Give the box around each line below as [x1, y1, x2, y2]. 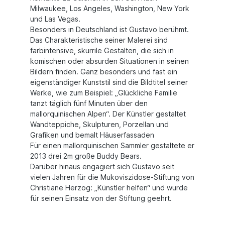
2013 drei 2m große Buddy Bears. [30, 152, 142, 161]
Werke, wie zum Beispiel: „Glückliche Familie [30, 88, 177, 97]
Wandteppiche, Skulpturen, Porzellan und [30, 120, 169, 129]
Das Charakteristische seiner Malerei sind [30, 36, 168, 45]
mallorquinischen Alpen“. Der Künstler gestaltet [30, 109, 186, 119]
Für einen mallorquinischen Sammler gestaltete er [30, 141, 194, 150]
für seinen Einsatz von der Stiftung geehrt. [30, 194, 172, 203]
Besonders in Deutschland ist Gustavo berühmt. [30, 25, 189, 34]
